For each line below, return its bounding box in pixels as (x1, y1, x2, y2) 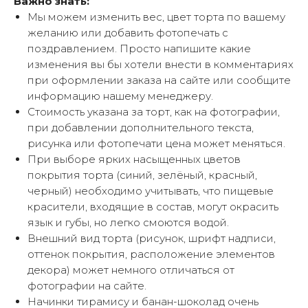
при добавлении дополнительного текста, (27, 121, 254, 135)
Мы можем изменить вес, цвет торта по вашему (27, 10, 285, 24)
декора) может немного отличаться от (27, 263, 234, 277)
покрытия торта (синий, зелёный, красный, (27, 168, 257, 182)
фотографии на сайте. (27, 279, 146, 293)
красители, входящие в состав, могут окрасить (27, 200, 278, 214)
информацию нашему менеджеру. (27, 89, 213, 103)
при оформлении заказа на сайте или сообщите (27, 74, 291, 87)
